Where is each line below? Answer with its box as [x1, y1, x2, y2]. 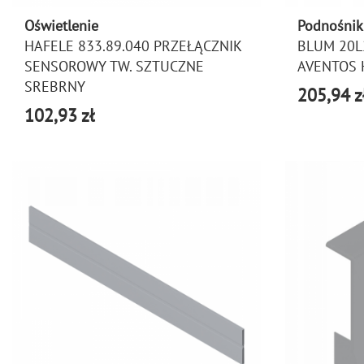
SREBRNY [24, 77, 85, 96]
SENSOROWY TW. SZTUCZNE [24, 57, 204, 76]
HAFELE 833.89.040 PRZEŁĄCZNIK [24, 37, 241, 55]
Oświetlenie [24, 16, 98, 35]
